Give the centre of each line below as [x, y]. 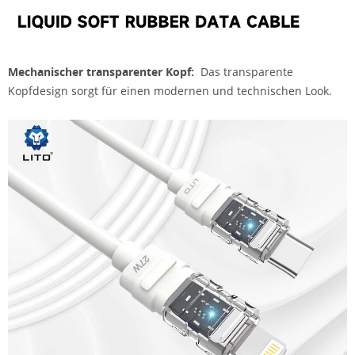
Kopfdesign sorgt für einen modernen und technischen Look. [170, 90]
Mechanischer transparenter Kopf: [101, 71]
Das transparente [244, 71]
